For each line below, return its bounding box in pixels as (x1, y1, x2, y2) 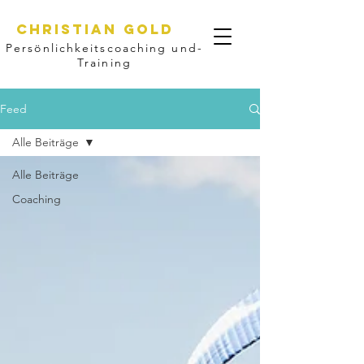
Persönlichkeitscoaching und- (6, 41, 203, 55)
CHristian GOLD (16, 20, 174, 38)
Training (77, 55, 132, 70)
